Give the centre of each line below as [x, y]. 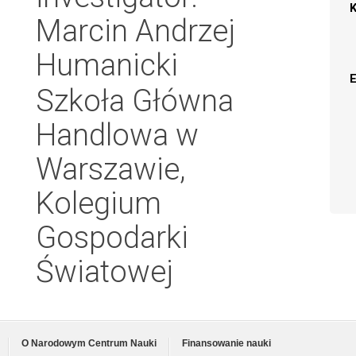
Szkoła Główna [135, 101]
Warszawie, [110, 169]
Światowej [104, 271]
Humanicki [107, 65]
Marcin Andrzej [135, 31]
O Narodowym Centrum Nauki [89, 343]
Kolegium [99, 203]
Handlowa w [117, 135]
